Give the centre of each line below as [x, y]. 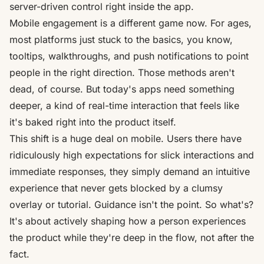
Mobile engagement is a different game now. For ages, [131, 23]
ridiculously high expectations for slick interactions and [132, 155]
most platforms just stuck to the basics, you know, [121, 39]
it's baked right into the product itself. [93, 122]
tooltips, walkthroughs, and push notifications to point [129, 56]
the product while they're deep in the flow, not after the [132, 237]
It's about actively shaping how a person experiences [128, 221]
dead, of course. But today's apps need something [122, 89]
